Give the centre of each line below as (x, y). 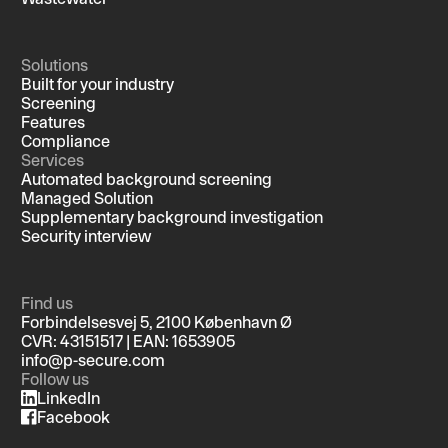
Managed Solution (87, 197)
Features (53, 121)
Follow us (55, 378)
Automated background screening (146, 178)
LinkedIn (68, 397)
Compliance (65, 140)
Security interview (86, 235)
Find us (47, 302)
